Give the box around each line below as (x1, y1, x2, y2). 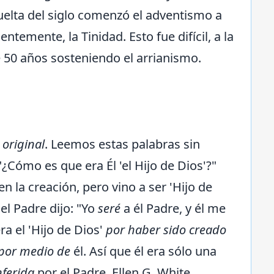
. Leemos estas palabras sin (45, 136, 200, 153)
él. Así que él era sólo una (70, 243, 217, 260)
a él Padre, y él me (120, 200, 226, 217)
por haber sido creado (106, 221, 226, 239)
